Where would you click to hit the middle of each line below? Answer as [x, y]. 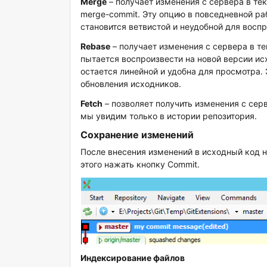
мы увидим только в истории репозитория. [169, 116]
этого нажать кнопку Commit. [140, 164]
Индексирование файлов [133, 258]
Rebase [96, 46]
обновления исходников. [131, 84]
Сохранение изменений [137, 135]
